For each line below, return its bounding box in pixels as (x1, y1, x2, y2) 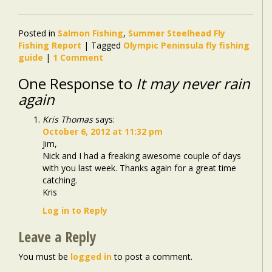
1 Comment (53, 51, 103, 63)
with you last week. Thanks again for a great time (42, 161, 236, 174)
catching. (42, 174, 77, 186)
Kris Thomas (42, 113, 93, 125)
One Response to (18, 73, 136, 93)
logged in (70, 250, 112, 262)
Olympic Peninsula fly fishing (123, 39, 250, 51)
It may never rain (136, 73, 250, 93)
